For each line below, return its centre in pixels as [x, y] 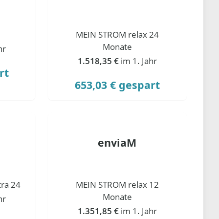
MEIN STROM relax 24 [117, 34]
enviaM [117, 142]
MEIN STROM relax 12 [117, 184]
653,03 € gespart [117, 85]
